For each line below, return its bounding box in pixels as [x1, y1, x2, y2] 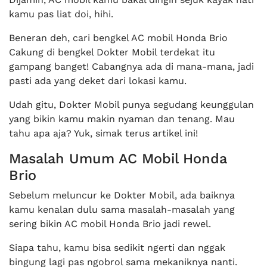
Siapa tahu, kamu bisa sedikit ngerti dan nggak [9, 242, 225, 254]
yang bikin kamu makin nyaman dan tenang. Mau [9, 113, 235, 125]
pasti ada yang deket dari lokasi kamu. [9, 75, 187, 87]
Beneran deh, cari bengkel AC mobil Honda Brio [9, 32, 228, 44]
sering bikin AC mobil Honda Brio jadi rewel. [9, 218, 211, 230]
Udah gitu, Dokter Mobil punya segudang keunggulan [9, 99, 254, 111]
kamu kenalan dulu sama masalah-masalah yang [9, 204, 235, 216]
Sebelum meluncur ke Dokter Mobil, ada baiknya [9, 190, 235, 201]
